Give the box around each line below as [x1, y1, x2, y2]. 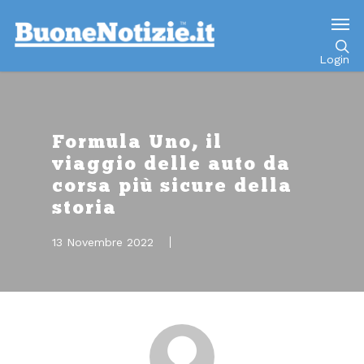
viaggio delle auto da [52, 153, 291, 175]
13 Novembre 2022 [52, 236, 154, 249]
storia [52, 197, 117, 219]
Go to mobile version [118, 13, 246, 29]
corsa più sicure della [52, 175, 292, 197]
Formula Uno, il [52, 131, 223, 153]
